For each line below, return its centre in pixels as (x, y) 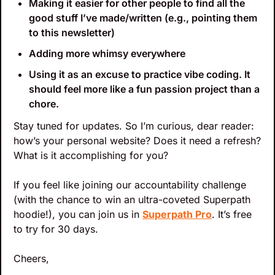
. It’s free (232, 215)
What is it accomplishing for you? (92, 156)
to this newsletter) (72, 33)
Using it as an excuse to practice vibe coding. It (140, 75)
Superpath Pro (177, 215)
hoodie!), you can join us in (78, 215)
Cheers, (31, 259)
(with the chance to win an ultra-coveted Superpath (132, 200)
